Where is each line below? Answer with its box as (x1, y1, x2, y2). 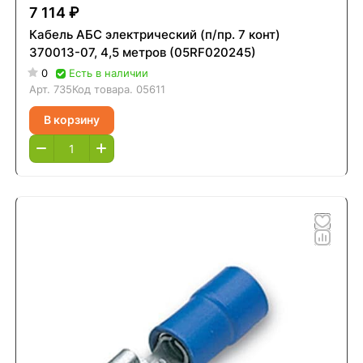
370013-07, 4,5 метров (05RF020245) (28, 44, 256, 60)
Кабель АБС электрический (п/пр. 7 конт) (28, 26, 280, 42)
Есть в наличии (68, 66, 148, 79)
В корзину (43, 113, 100, 127)
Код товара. (71, 82, 136, 96)
